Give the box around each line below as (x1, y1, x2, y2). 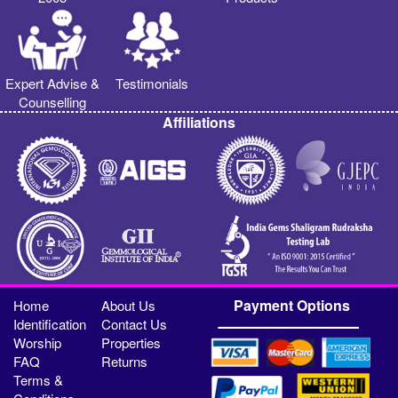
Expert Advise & (4, 74, 99, 93)
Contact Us (101, 314, 168, 334)
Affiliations (163, 112, 235, 133)
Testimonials (115, 74, 189, 93)
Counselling (18, 92, 86, 112)
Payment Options (233, 295, 350, 316)
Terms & (13, 370, 64, 390)
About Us (101, 296, 156, 315)
